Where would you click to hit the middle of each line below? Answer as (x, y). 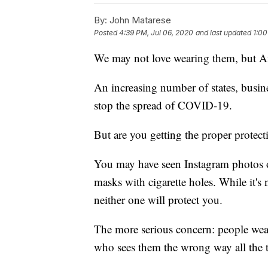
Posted (106, 32)
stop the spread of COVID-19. (163, 105)
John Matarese (139, 20)
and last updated (223, 32)
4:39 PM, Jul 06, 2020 (156, 32)
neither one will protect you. (158, 199)
